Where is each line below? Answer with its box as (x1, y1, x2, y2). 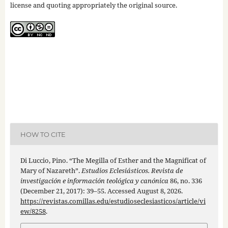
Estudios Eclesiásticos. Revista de (81, 166, 183, 176)
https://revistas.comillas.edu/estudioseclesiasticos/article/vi (20, 196, 206, 206)
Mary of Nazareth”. (20, 166, 81, 176)
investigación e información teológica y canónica (20, 176, 168, 186)
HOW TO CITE (20, 130, 66, 138)
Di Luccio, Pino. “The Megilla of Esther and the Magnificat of (20, 156, 206, 165)
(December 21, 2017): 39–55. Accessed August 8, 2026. (20, 186, 183, 196)
